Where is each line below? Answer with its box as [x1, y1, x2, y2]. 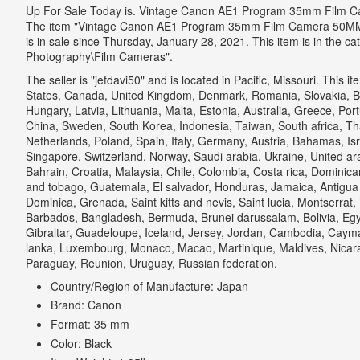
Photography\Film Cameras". [25, 47, 173, 64]
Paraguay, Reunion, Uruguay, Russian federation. [25, 254, 277, 271]
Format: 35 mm [51, 316, 129, 333]
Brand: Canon [51, 297, 121, 313]
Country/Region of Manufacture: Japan [51, 277, 248, 294]
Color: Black [51, 335, 112, 352]
